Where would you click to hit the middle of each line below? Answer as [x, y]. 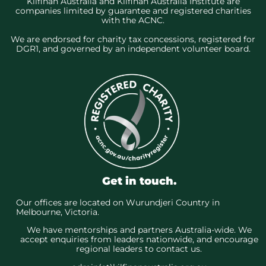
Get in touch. [139, 181]
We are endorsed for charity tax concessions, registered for [133, 39]
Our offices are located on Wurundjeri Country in [118, 202]
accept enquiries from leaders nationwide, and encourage [139, 240]
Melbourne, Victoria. [57, 212]
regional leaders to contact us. [139, 249]
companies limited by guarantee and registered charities [133, 10]
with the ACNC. [133, 20]
